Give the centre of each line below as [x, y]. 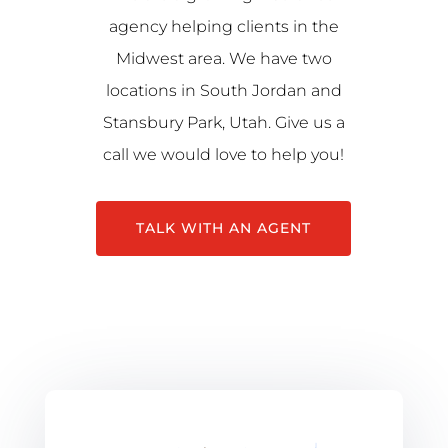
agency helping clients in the [223, 26]
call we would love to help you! [224, 154]
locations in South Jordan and [223, 90]
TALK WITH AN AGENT [224, 228]
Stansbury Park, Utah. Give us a [223, 122]
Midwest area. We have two [223, 58]
